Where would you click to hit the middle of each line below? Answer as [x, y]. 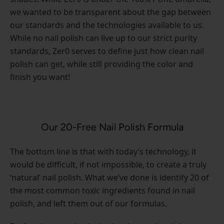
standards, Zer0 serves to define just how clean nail [107, 51]
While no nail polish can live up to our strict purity [103, 38]
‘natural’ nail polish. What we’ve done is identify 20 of [109, 177]
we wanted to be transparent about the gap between [110, 12]
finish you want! [40, 77]
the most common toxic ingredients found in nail [102, 190]
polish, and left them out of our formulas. [88, 203]
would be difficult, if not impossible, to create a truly [108, 164]
